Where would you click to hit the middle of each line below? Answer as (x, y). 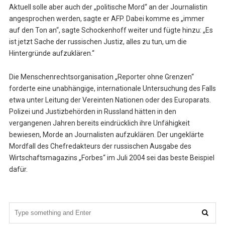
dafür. (18, 169)
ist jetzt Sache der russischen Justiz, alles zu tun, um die (98, 42)
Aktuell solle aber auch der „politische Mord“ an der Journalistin (108, 7)
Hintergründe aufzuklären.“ (51, 53)
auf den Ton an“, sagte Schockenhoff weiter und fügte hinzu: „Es (111, 30)
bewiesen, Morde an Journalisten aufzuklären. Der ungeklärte (106, 134)
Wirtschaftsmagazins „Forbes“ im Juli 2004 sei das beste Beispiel (111, 157)
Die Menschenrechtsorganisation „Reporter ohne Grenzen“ (101, 77)
